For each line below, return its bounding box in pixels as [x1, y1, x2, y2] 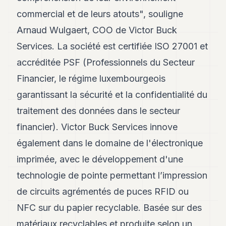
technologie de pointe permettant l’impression [17, 169, 208, 181]
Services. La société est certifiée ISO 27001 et [17, 40, 208, 51]
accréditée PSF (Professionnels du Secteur [17, 56, 195, 68]
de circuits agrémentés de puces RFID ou [17, 186, 189, 197]
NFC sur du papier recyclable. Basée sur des [17, 202, 202, 213]
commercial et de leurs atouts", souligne [17, 8, 184, 19]
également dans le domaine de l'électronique [17, 137, 203, 148]
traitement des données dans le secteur [17, 105, 181, 116]
